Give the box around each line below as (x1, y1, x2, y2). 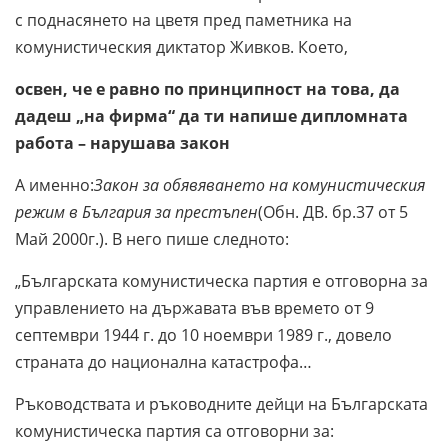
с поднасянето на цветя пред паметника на (15, 9, 352, 32)
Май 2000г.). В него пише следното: (15, 228, 289, 251)
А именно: (15, 174, 94, 197)
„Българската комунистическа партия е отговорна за (15, 270, 428, 293)
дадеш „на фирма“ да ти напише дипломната (15, 105, 408, 128)
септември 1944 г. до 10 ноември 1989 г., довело (15, 324, 392, 347)
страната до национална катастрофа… (15, 351, 312, 374)
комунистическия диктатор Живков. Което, (15, 36, 348, 59)
